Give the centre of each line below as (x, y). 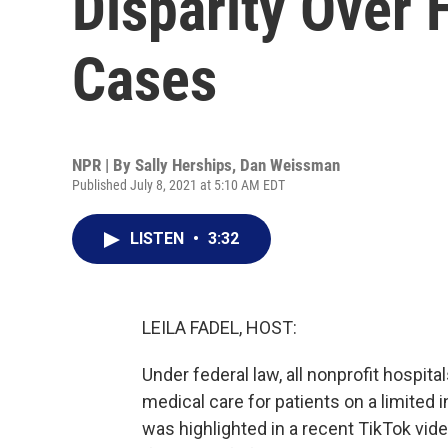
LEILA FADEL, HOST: (219, 327)
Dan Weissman (290, 165)
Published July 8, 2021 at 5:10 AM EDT (178, 185)
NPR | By (103, 165)
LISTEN (159, 238)
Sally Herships (183, 165)
